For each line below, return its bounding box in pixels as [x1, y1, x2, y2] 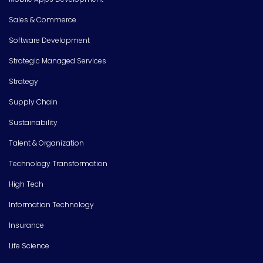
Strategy [9, 76, 38, 86]
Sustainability [9, 117, 58, 127]
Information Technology [9, 199, 94, 210]
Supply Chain [9, 96, 58, 107]
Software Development [9, 35, 90, 45]
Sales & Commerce [9, 14, 76, 25]
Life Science [9, 240, 49, 251]
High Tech [9, 178, 43, 189]
